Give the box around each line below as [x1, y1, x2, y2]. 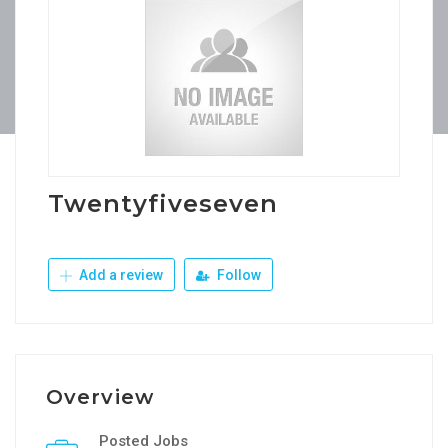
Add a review [76, 267, 163, 283]
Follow [214, 267, 261, 283]
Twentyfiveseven [48, 189, 279, 218]
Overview [46, 385, 154, 409]
